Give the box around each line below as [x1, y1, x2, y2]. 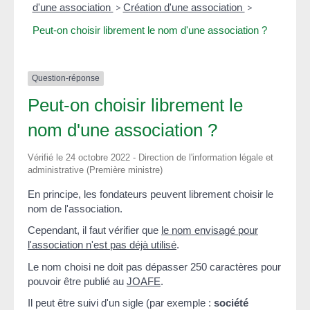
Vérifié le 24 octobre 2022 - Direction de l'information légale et [28, 152, 273, 163]
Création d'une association [122, 1, 245, 14]
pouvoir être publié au [28, 275, 127, 287]
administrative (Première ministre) [28, 164, 163, 175]
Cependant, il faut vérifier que [28, 224, 161, 237]
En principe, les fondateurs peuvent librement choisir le [28, 188, 273, 200]
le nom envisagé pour [161, 224, 258, 237]
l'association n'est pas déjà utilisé [28, 239, 176, 251]
